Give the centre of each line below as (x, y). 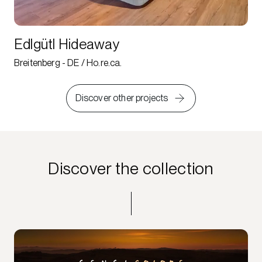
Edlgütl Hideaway (67, 44)
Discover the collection (131, 169)
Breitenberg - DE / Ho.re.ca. (68, 63)
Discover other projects (122, 98)
